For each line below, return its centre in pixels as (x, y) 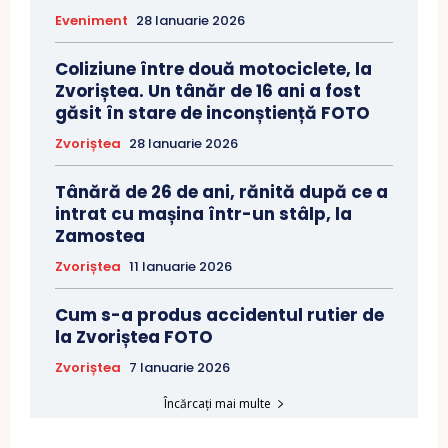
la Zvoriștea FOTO (134, 337)
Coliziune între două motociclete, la (213, 69)
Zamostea (100, 236)
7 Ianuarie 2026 (179, 368)
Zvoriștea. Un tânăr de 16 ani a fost (208, 91)
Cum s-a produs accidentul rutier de (219, 315)
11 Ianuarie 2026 (180, 267)
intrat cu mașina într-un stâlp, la (203, 214)
